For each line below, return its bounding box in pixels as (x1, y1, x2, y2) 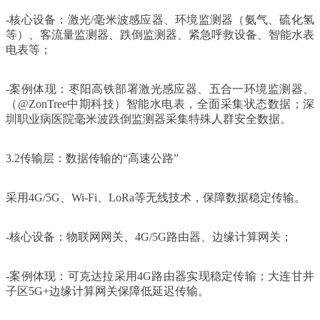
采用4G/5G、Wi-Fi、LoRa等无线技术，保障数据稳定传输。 (6, 191, 306, 204)
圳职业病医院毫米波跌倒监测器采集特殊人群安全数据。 (6, 112, 291, 125)
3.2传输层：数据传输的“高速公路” (6, 151, 179, 164)
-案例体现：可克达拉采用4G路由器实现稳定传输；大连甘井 (6, 269, 314, 282)
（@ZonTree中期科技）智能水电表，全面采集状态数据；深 (6, 97, 314, 110)
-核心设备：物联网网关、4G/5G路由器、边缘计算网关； (6, 230, 292, 243)
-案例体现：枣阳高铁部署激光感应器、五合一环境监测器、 (6, 82, 314, 95)
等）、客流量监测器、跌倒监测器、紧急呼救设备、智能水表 (6, 28, 314, 41)
